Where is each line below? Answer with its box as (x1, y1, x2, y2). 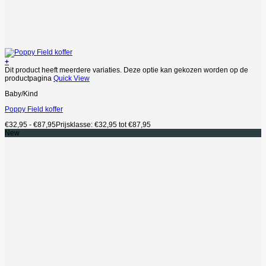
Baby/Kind (5, 89, 38, 98)
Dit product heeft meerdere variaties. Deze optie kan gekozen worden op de (5, 65, 248, 74)
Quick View (53, 74, 90, 83)
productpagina (5, 74, 53, 83)
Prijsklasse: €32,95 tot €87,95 (56, 120, 151, 129)
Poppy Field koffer (5, 104, 63, 113)
